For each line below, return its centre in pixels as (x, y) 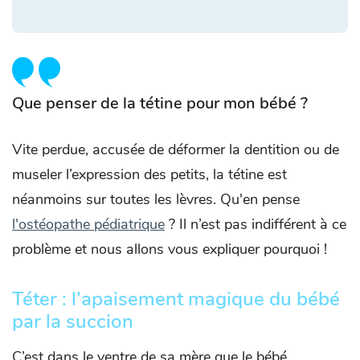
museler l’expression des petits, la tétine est (149, 175)
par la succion (73, 322)
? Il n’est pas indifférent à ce (256, 225)
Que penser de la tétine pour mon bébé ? (160, 104)
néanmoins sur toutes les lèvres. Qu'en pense (156, 200)
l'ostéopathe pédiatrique (88, 225)
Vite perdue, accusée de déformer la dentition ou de (176, 150)
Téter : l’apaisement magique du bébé (176, 299)
